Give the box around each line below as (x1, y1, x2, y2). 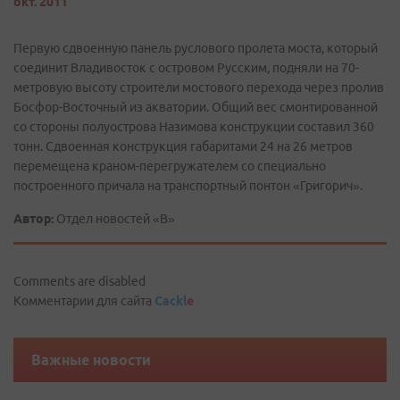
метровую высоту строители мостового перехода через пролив (13, 80, 384, 95)
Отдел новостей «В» (54, 212, 175, 226)
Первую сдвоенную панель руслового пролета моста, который (13, 41, 378, 55)
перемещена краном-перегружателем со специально (13, 159, 326, 173)
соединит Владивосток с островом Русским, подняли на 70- (13, 61, 359, 75)
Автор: (13, 212, 54, 226)
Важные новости (31, 352, 151, 368)
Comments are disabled (13, 274, 146, 288)
